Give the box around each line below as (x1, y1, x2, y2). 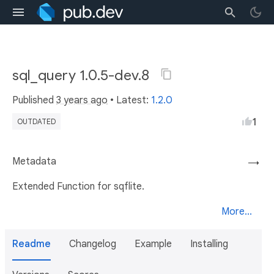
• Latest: (108, 94, 151, 106)
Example (135, 238, 172, 250)
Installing (190, 238, 228, 250)
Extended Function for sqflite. (12, 180, 144, 193)
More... (221, 206, 252, 218)
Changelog (69, 238, 116, 250)
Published (12, 94, 56, 106)
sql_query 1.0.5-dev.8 (12, 66, 153, 84)
